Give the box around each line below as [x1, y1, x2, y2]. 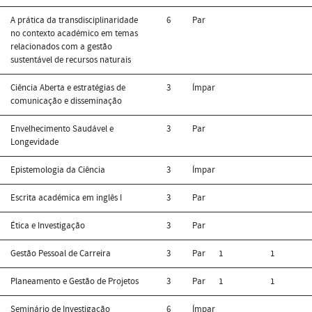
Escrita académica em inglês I [10, 191, 122, 204]
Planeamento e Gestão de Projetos [10, 274, 139, 288]
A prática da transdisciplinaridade [10, 13, 138, 26]
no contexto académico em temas [10, 26, 138, 40]
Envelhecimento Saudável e [10, 122, 114, 135]
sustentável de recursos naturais [10, 53, 131, 66]
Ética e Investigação [10, 219, 85, 232]
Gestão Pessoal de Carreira [10, 247, 111, 260]
